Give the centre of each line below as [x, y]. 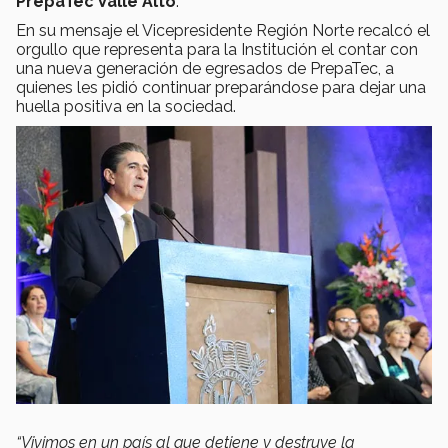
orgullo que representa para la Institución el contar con [217, 50]
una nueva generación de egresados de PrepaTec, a [205, 69]
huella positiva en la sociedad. [126, 107]
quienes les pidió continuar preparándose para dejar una [221, 88]
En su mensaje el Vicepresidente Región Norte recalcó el [223, 31]
